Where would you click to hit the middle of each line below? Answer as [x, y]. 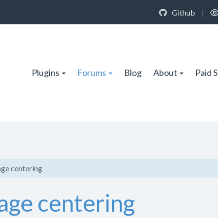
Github [183, 12]
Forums [92, 72]
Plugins [45, 72]
